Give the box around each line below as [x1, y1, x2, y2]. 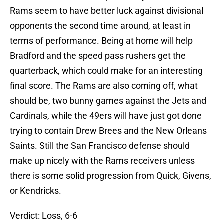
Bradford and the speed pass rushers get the [10, 50, 186, 61]
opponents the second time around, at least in [10, 20, 191, 31]
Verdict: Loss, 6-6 [10, 210, 77, 221]
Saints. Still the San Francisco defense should [10, 140, 190, 151]
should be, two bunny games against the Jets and [10, 95, 206, 106]
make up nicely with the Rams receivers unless [10, 155, 195, 166]
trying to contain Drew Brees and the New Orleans [10, 125, 207, 136]
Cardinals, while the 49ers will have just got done [10, 110, 202, 121]
